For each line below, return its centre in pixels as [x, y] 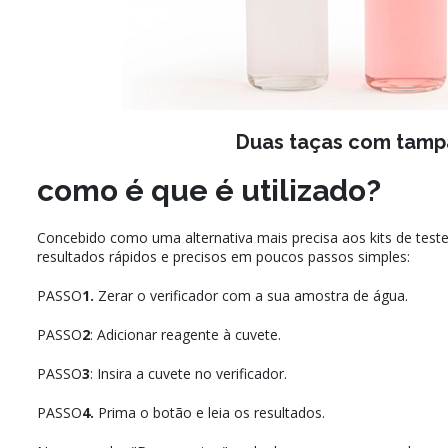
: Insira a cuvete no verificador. [188, 374]
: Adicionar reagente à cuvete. [185, 335]
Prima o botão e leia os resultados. [209, 413]
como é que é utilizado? [209, 191]
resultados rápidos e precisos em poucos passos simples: [223, 257]
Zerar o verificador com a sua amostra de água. [251, 296]
